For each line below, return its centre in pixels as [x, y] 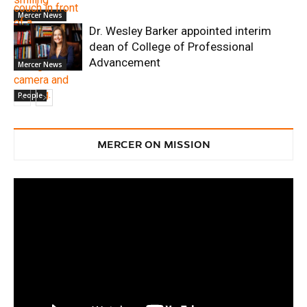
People [30, 95]
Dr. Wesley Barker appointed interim [180, 31]
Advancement [125, 62]
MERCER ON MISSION [153, 144]
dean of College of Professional [171, 47]
